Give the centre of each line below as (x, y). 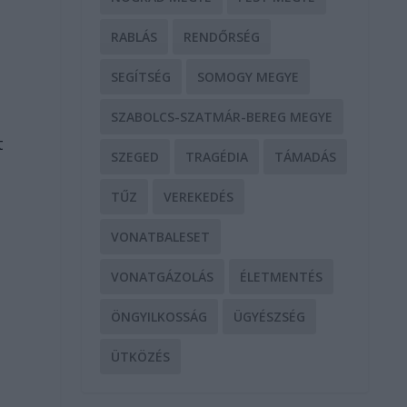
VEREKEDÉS (199, 196)
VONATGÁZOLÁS (163, 276)
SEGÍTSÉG (141, 76)
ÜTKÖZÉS (141, 356)
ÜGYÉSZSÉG (270, 316)
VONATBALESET (161, 236)
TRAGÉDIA (217, 156)
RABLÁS (134, 36)
